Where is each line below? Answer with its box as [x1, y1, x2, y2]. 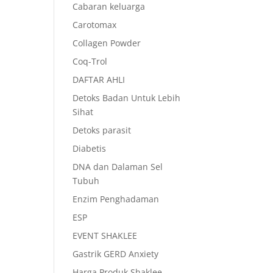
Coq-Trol [73, 55, 108, 67]
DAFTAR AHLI [73, 74, 126, 85]
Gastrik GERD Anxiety [73, 248, 159, 260]
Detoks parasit [73, 124, 132, 136]
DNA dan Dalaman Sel [73, 161, 163, 172]
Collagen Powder [73, 37, 141, 49]
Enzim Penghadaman [73, 193, 160, 205]
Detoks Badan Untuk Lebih [73, 92, 181, 104]
